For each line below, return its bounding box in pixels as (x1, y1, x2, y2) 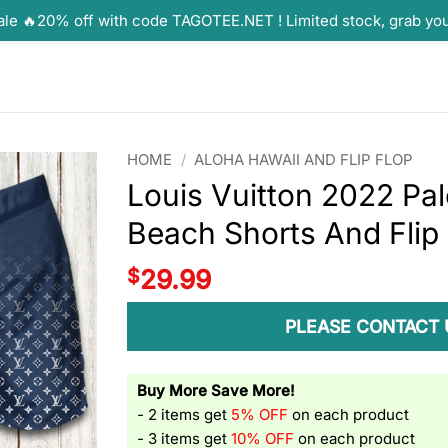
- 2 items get (137, 405, 232, 424)
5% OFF (231, 405, 289, 424)
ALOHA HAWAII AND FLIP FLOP (194, 151, 414, 169)
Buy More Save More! (137, 381, 296, 400)
